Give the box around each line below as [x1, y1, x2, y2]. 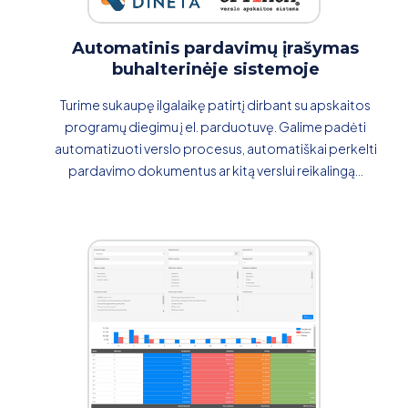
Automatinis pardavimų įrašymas [72, 37, 359, 58]
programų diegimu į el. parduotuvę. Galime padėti [65, 117, 366, 135]
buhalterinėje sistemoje [111, 58, 320, 79]
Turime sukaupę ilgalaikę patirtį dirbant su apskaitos [60, 96, 371, 113]
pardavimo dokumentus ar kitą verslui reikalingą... [67, 161, 363, 178]
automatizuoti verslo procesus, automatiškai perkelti [54, 139, 377, 157]
